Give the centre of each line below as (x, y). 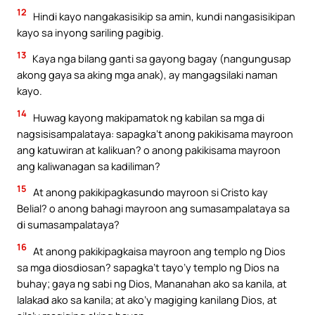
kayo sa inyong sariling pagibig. (90, 32)
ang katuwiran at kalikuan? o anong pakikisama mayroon (149, 149)
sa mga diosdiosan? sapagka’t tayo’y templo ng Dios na (148, 267)
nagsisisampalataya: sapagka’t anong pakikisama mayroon (155, 133)
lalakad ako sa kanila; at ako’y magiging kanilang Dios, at (147, 299)
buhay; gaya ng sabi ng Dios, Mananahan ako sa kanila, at (152, 283)
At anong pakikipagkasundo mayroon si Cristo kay (149, 192)
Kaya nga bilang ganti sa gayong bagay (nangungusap (161, 59)
